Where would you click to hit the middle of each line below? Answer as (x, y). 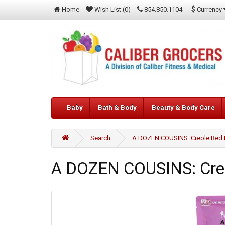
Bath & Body (117, 108)
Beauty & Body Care (183, 108)
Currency (209, 9)
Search (100, 138)
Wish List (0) (113, 9)
